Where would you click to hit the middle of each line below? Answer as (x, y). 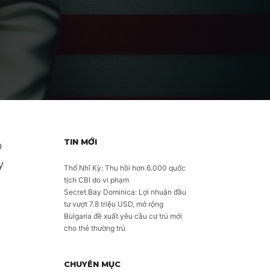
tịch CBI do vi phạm (96, 180)
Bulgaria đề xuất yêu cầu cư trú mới (123, 216)
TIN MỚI (80, 142)
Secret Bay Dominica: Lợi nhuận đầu (125, 192)
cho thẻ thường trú (95, 228)
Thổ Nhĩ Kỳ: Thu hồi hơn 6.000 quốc (125, 168)
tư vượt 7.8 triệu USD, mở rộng (114, 204)
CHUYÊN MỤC (92, 264)
